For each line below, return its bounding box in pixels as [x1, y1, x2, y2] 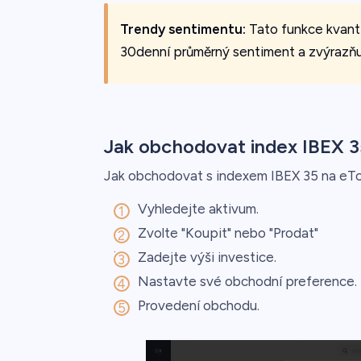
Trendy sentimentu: [119, 20, 246, 37]
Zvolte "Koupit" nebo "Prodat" [137, 224, 318, 241]
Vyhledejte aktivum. [137, 200, 259, 217]
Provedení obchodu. [137, 297, 259, 313]
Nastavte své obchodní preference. [137, 272, 357, 289]
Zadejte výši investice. [137, 248, 276, 265]
